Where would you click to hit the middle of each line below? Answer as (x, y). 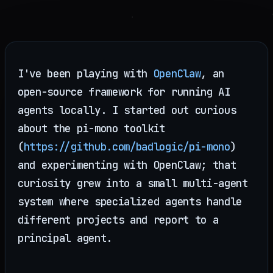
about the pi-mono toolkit (92, 129)
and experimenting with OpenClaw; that (127, 165)
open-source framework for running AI (124, 92)
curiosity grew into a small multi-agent (133, 183)
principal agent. (65, 238)
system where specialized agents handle (130, 202)
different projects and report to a (118, 220)
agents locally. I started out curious (127, 110)
